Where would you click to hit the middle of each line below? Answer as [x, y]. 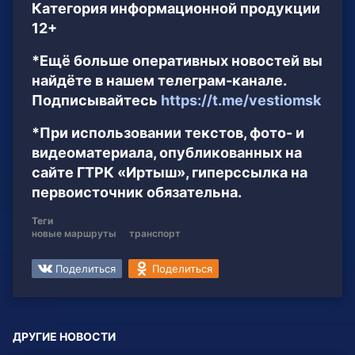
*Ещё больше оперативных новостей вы [177, 61]
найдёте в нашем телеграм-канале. [159, 81]
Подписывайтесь [96, 101]
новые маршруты [74, 234]
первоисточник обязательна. [137, 193]
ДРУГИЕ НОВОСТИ [64, 337]
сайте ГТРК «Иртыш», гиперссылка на [170, 173]
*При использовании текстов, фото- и [168, 133]
